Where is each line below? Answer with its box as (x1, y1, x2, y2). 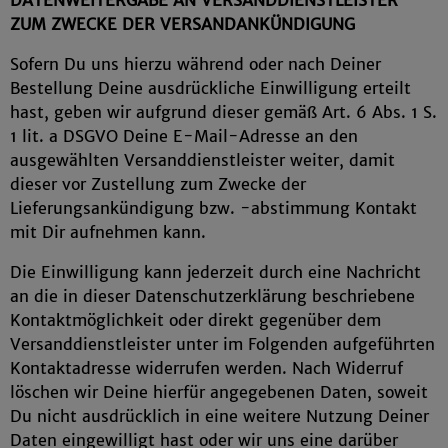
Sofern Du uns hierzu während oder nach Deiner (10, 54, 381, 74)
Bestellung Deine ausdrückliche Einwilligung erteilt (10, 78, 411, 98)
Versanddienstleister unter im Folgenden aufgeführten (10, 334, 435, 354)
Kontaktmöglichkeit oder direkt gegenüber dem (10, 310, 381, 330)
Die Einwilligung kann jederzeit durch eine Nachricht (10, 262, 421, 282)
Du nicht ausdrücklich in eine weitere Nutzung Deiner (10, 406, 429, 426)
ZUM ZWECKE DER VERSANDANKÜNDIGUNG (10, 14, 355, 34)
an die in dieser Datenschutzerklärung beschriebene (10, 286, 415, 306)
